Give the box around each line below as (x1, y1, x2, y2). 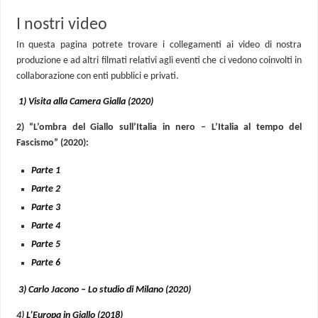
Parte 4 (31, 220, 61, 231)
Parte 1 (31, 165, 61, 176)
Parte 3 (31, 202, 61, 213)
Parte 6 (31, 257, 61, 268)
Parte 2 (31, 183, 61, 194)
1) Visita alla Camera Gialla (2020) (16, 96, 153, 107)
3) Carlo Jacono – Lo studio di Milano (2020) (16, 285, 191, 296)
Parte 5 (31, 238, 61, 250)
